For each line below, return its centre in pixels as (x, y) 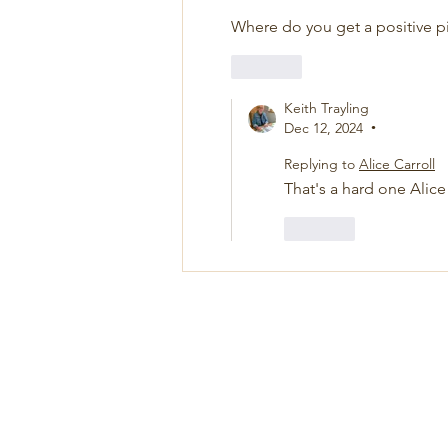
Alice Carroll (397, 164)
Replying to (319, 164)
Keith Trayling (326, 108)
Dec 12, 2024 (323, 128)
